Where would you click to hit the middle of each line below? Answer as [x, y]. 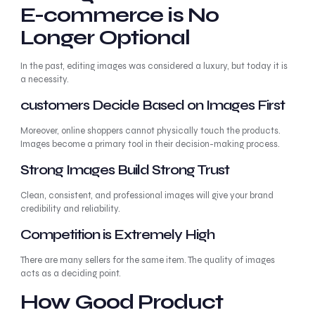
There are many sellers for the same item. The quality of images [147, 260]
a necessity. [44, 79]
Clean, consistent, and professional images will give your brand [147, 195]
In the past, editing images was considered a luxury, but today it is [154, 66]
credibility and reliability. [70, 209]
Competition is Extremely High [117, 234]
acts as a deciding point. [70, 274]
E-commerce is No [119, 15]
